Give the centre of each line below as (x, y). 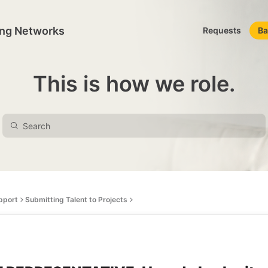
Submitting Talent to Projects (76, 200)
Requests (222, 30)
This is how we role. (134, 84)
